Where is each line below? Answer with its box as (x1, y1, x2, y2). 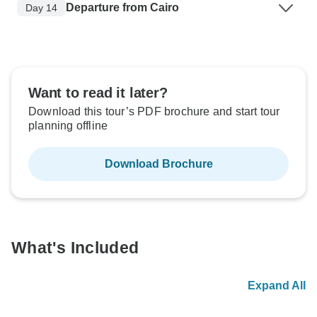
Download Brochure (104, 158, 213, 171)
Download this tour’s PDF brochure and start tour (28, 105, 280, 118)
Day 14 (25, 1, 57, 13)
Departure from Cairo (66, 1, 179, 14)
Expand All (248, 279, 306, 292)
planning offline (28, 120, 108, 132)
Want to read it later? (28, 85, 168, 101)
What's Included (11, 238, 139, 258)
